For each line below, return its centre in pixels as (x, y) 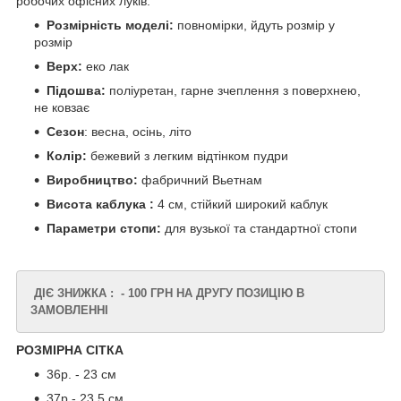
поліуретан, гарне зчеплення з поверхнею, (233, 91)
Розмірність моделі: (110, 26)
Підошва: (76, 91)
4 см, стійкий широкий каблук (241, 205)
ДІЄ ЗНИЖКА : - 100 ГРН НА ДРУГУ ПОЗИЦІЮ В (167, 294)
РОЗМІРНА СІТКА (70, 350)
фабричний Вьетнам (202, 180)
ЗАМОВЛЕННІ (69, 311)
